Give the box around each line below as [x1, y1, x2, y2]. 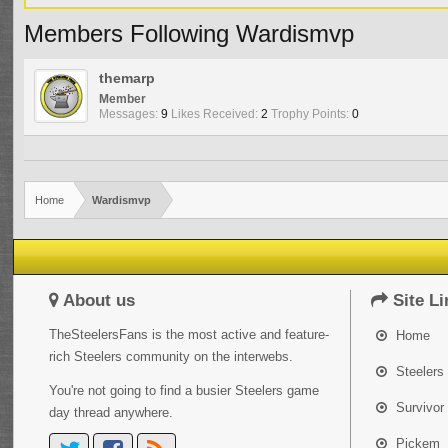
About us [59, 291, 136, 310]
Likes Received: [171, 107, 259, 121]
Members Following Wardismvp [24, 20, 355, 47]
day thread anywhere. [49, 405, 174, 420]
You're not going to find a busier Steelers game [49, 383, 320, 398]
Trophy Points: [271, 107, 350, 121]
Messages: [99, 107, 159, 121]
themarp [99, 70, 156, 86]
